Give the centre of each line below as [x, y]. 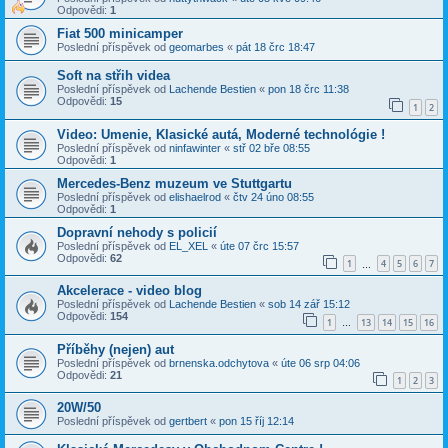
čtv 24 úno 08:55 [273, 196]
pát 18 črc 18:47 [275, 46]
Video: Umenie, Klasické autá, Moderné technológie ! [221, 134]
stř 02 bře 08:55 [271, 147]
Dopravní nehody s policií [137, 232]
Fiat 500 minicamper [120, 33]
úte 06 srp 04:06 [320, 362]
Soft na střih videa [113, 75]
